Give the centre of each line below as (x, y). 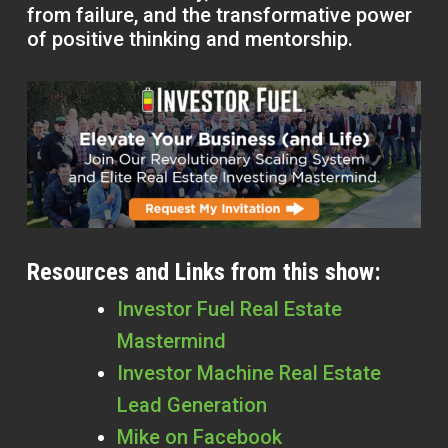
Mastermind (171, 340)
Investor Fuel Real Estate (229, 308)
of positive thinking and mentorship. (189, 39)
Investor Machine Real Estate (248, 372)
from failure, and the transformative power (219, 15)
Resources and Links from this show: (203, 271)
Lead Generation (191, 404)
